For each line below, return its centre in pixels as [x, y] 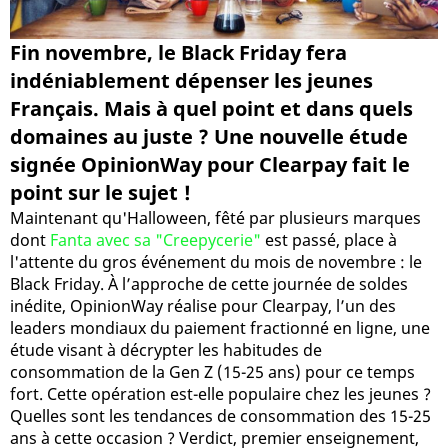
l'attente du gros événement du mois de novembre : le [216, 261]
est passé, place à [329, 239]
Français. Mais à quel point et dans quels [211, 108]
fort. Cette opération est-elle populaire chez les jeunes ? [220, 393]
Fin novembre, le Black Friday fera [178, 52]
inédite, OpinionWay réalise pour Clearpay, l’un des [203, 305]
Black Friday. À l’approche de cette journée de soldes [209, 283]
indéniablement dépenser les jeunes [191, 80]
